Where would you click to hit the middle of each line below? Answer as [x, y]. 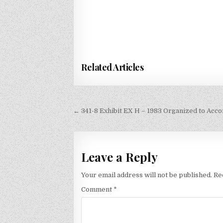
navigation [107, 126]
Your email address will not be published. [147, 175]
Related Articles [112, 67]
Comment [97, 189]
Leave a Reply [119, 157]
